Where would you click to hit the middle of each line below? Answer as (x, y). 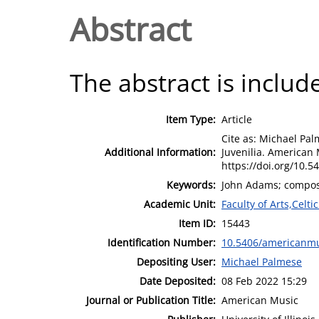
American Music (260, 300)
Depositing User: (176, 261)
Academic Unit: (180, 204)
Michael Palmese (262, 261)
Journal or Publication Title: (151, 300)
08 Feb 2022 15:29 (264, 281)
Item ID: (197, 223)
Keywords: (191, 184)
